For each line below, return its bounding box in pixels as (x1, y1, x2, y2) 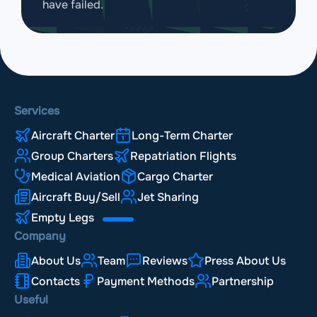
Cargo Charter (137, 169, 213, 185)
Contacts (31, 274, 80, 289)
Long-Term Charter (132, 128, 233, 144)
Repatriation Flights (130, 149, 236, 164)
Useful (14, 292, 48, 307)
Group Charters (31, 149, 113, 164)
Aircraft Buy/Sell (31, 190, 120, 205)
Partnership (212, 274, 274, 289)
